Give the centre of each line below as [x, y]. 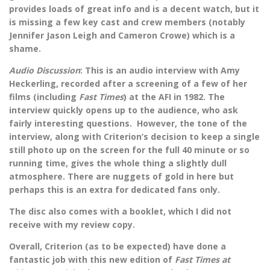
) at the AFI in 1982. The [174, 97]
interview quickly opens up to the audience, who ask [124, 110]
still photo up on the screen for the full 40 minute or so [129, 150]
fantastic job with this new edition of [92, 260]
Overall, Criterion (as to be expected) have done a [118, 246]
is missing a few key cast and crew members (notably [127, 22]
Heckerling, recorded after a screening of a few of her [128, 84]
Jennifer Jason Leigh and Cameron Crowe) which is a [122, 36]
